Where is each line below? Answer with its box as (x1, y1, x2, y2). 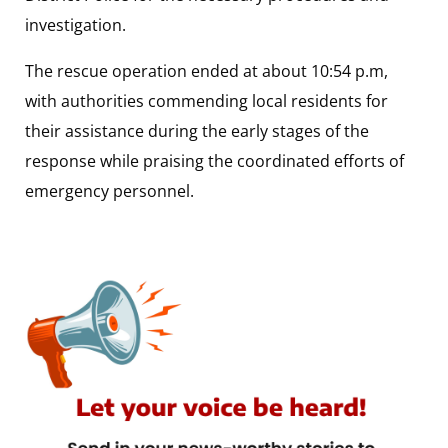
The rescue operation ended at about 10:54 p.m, (25, 59, 388, 82)
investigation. (25, 13, 126, 36)
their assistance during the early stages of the (25, 119, 369, 142)
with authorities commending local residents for (25, 89, 388, 112)
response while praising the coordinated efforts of (25, 149, 404, 172)
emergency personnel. (25, 179, 194, 202)
